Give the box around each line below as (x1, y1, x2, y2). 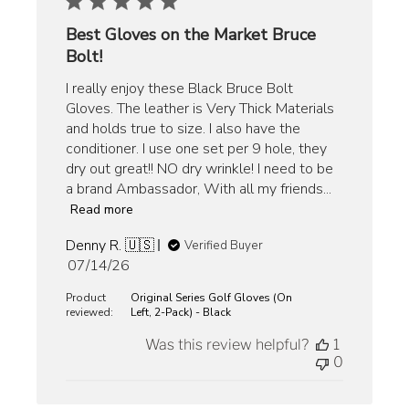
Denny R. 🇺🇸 (66, 235, 155, 256)
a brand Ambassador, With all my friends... (66, 178, 332, 199)
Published (98, 254, 163, 275)
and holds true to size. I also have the (66, 118, 301, 139)
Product (66, 289, 107, 305)
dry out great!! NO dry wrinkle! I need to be (66, 158, 334, 179)
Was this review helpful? (144, 335, 309, 353)
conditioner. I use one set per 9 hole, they (66, 138, 328, 159)
